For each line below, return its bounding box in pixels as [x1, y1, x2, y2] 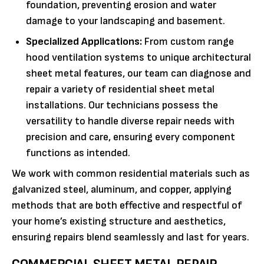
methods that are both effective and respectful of [12, 199, 242, 212]
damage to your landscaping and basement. [26, 14, 225, 27]
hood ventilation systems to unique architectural [26, 51, 251, 64]
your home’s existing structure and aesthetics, [12, 214, 226, 227]
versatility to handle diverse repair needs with [26, 114, 235, 127]
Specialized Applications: [26, 35, 142, 48]
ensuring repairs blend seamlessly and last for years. [12, 230, 249, 243]
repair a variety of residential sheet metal [26, 82, 214, 95]
